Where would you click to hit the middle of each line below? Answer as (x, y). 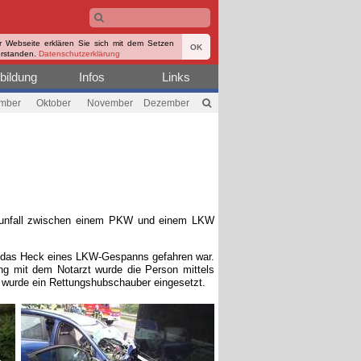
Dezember (166, 103)
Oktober (53, 103)
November (110, 103)
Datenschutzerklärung (79, 54)
